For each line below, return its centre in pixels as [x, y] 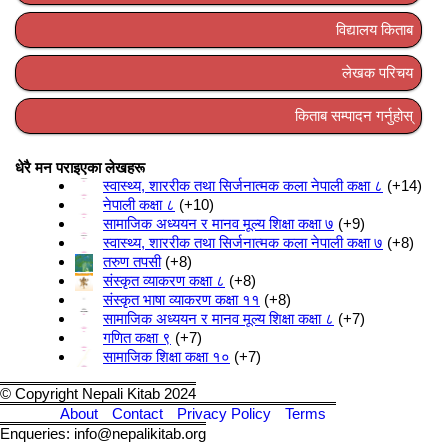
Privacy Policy [224, 414]
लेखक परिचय [377, 72]
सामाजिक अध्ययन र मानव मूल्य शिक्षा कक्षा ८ [218, 318]
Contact [137, 414]
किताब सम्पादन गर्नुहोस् [354, 115]
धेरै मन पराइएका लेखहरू [80, 167]
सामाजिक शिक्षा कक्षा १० [166, 357]
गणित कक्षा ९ [137, 337]
